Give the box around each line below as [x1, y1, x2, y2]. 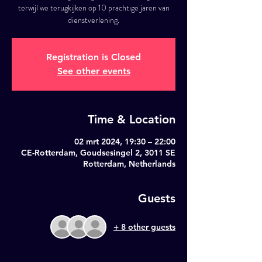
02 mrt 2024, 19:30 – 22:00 [74, 136, 175, 147]
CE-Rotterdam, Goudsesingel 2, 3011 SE [21, 147, 175, 158]
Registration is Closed [46, 51, 141, 63]
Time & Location [88, 112, 175, 126]
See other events [57, 65, 130, 77]
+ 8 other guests [113, 221, 175, 232]
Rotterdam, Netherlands [83, 158, 175, 169]
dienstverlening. [68, 14, 119, 26]
